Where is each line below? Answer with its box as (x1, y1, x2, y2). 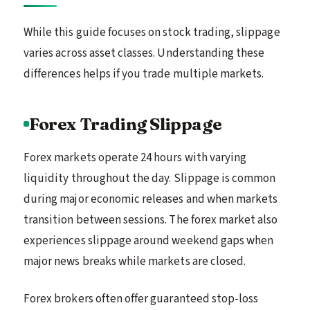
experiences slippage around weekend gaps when (24, 232, 274, 249)
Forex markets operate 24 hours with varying (24, 149, 247, 166)
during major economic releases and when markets (24, 190, 278, 208)
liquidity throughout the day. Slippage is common (24, 170, 276, 187)
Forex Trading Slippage (29, 113, 222, 134)
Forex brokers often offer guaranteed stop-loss (24, 290, 259, 307)
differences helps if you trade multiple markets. (24, 65, 264, 82)
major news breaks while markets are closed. (24, 253, 246, 270)
